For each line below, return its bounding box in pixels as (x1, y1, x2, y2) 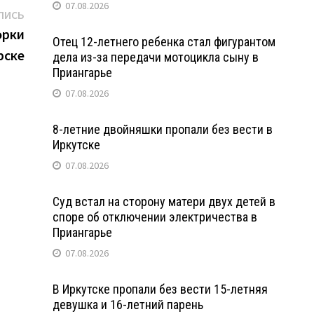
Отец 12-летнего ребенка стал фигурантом (52, 34, 275, 49)
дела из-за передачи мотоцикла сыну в (52, 49, 259, 64)
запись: (23, 24, 64, 41)
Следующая (23, 5, 89, 22)
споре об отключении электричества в (52, 209, 257, 224)
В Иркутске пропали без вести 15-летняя (52, 281, 268, 296)
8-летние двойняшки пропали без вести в (52, 121, 273, 137)
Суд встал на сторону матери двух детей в (52, 193, 275, 209)
